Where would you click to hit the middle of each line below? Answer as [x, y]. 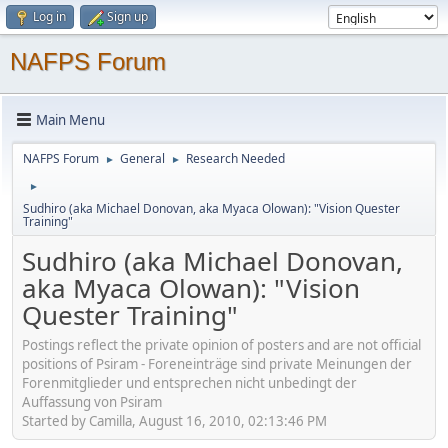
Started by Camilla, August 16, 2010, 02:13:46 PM [174, 420]
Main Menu [70, 119]
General [142, 158]
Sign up [127, 16]
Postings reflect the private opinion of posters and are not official [221, 344]
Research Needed [235, 158]
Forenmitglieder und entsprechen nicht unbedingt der [189, 382]
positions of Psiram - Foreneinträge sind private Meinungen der [217, 363]
